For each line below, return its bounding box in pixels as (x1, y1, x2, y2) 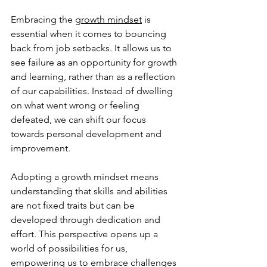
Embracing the (11, 13, 75, 25)
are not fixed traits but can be (11, 199, 137, 211)
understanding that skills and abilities (11, 185, 170, 197)
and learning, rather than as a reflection (11, 70, 178, 82)
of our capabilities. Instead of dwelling (11, 85, 175, 97)
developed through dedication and (11, 213, 163, 225)
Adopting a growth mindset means (11, 170, 161, 182)
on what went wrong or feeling (11, 99, 142, 111)
